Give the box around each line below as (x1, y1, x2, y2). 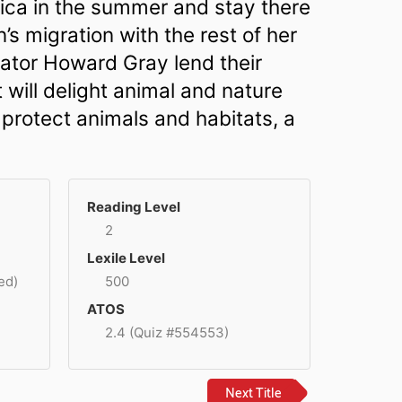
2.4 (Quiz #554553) (105, 323, 229, 341)
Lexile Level (87, 249, 165, 267)
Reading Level (87, 197, 180, 215)
